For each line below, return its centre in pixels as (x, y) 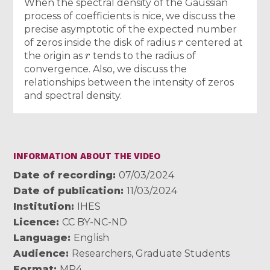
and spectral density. (73, 95)
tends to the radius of (143, 55)
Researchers (102, 253)
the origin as (55, 55)
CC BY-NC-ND (95, 222)
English (92, 237)
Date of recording (63, 175)
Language (41, 237)
